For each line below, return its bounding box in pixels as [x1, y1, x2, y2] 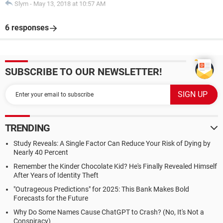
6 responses [5, 23, 49, 32]
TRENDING [5, 122, 50, 134]
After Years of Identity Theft [13, 171, 99, 179]
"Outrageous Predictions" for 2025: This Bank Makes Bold [13, 185, 189, 193]
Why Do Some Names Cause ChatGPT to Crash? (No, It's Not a [13, 208, 204, 216]
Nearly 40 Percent [13, 148, 68, 156]
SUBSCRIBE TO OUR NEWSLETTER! [5, 66, 162, 78]
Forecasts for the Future [13, 194, 88, 202]
